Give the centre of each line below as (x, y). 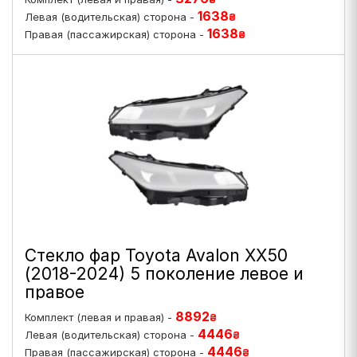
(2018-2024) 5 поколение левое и (164, 274)
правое (55, 292)
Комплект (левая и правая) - (100, 317)
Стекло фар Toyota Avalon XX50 (156, 255)
